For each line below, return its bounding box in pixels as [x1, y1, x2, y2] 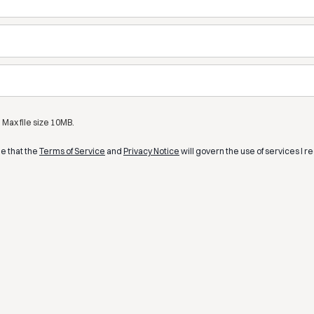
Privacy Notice [123, 145, 179, 156]
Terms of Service [39, 145, 105, 156]
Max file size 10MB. [2, 117, 74, 128]
